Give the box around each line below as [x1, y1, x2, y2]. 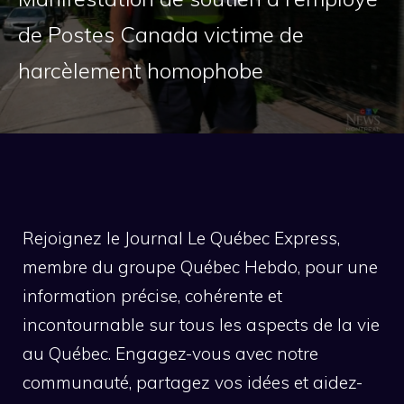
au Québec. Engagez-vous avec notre [23, 342, 318, 364]
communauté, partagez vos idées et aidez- [23, 371, 363, 393]
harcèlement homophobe [18, 56, 263, 84]
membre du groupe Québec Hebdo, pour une [23, 255, 378, 278]
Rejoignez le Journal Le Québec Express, [23, 226, 340, 249]
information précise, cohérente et [23, 284, 282, 307]
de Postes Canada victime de [18, 20, 304, 48]
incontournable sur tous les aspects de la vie [23, 313, 380, 335]
